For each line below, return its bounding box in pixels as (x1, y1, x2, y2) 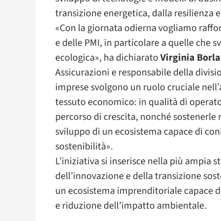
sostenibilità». (55, 139, 113, 153)
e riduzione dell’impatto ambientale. (55, 198, 207, 213)
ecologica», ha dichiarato (55, 50, 160, 65)
